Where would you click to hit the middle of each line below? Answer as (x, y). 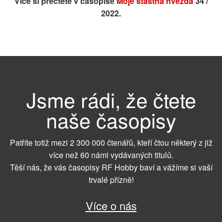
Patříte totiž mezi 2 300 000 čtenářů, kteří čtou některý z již (111, 142)
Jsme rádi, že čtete (111, 100)
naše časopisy (111, 120)
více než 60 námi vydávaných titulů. (111, 155)
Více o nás (111, 206)
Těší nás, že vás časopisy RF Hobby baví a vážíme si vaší (111, 167)
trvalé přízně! (111, 179)
